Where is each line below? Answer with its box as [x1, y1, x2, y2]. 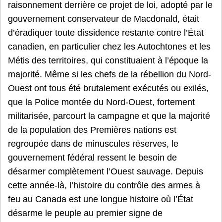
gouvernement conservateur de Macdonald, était [8, 13, 199, 24]
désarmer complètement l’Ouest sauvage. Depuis [8, 166, 203, 176]
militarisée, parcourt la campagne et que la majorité [8, 111, 210, 121]
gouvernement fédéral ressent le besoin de [8, 152, 177, 163]
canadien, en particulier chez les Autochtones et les [8, 41, 211, 52]
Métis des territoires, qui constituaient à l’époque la [8, 55, 208, 65]
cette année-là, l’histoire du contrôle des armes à [8, 180, 200, 190]
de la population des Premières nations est [8, 124, 176, 135]
